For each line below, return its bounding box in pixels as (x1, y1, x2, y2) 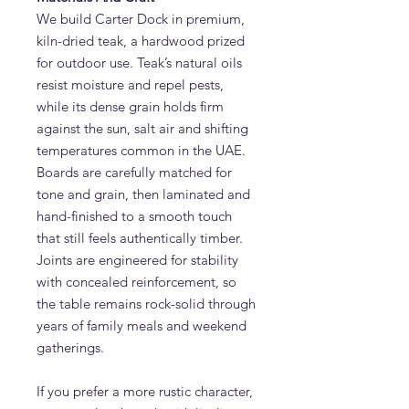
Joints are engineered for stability (37, 251, 238, 268)
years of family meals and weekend (37, 317, 246, 334)
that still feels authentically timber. (37, 229, 243, 246)
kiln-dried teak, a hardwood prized (37, 32, 245, 49)
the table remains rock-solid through (37, 295, 256, 312)
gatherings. (37, 339, 104, 356)
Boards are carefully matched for (37, 163, 232, 181)
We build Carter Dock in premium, (37, 10, 245, 27)
